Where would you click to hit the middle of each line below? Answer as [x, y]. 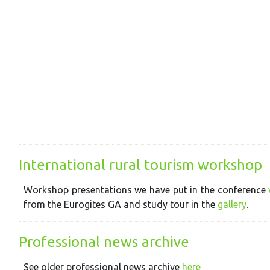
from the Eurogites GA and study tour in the [121, 205]
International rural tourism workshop [141, 165]
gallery [232, 205]
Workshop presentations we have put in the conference [145, 190]
